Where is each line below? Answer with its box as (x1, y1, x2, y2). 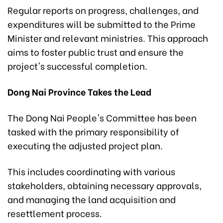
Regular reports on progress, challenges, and (7, 2, 199, 16)
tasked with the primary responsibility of (7, 124, 179, 138)
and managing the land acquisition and (7, 192, 176, 206)
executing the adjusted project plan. (7, 138, 163, 152)
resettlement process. (7, 206, 102, 220)
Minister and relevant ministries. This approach (7, 30, 208, 44)
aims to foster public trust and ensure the (7, 44, 184, 58)
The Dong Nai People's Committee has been (7, 110, 197, 124)
